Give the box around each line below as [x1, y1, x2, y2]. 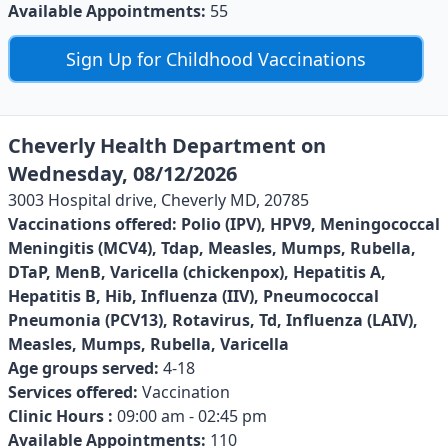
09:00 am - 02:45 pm [113, 404, 267, 427]
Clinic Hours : [8, 404, 113, 427]
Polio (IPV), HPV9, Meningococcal [181, 212, 440, 235]
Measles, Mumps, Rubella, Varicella [8, 332, 289, 355]
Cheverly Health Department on [8, 131, 326, 159]
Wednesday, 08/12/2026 [8, 159, 237, 187]
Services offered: [8, 380, 138, 403]
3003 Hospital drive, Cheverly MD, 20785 [8, 188, 309, 211]
